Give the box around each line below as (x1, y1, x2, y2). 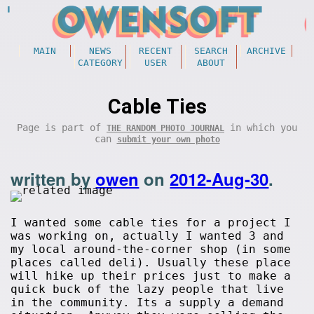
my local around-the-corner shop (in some (11, 243, 292, 256)
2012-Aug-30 (170, 167, 269, 191)
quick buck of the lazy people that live (11, 282, 285, 296)
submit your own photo (116, 135, 220, 144)
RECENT (138, 46, 172, 56)
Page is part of (17, 122, 107, 133)
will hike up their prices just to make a (11, 269, 292, 282)
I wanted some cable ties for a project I (11, 216, 292, 229)
